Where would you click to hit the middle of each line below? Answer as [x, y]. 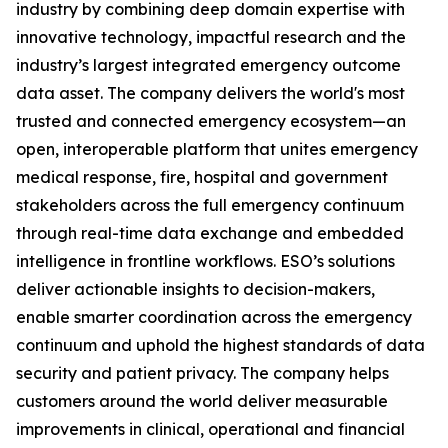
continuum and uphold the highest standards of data [220, 345]
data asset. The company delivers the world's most [210, 93]
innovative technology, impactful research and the [211, 37]
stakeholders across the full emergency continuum [210, 205]
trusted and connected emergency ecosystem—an [211, 121]
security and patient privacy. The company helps [202, 373]
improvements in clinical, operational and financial [210, 429]
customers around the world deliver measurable [202, 401]
